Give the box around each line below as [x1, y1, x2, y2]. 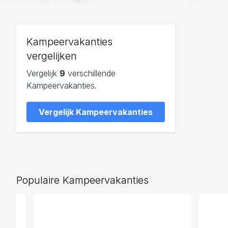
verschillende [65, 68, 116, 78]
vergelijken [26, 50, 77, 62]
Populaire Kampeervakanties [16, 174, 149, 186]
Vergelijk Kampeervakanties [39, 107, 153, 117]
